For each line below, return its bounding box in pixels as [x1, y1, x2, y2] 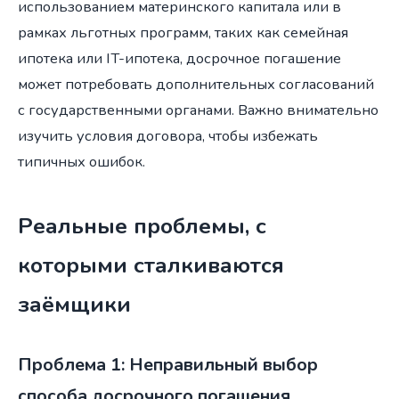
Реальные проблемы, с [18, 210, 266, 241]
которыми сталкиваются [18, 249, 284, 281]
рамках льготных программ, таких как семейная [18, 21, 348, 43]
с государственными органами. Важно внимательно [18, 99, 379, 120]
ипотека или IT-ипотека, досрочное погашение [18, 47, 341, 69]
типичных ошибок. [18, 151, 145, 172]
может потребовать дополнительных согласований [18, 73, 374, 94]
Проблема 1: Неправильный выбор [18, 352, 318, 377]
